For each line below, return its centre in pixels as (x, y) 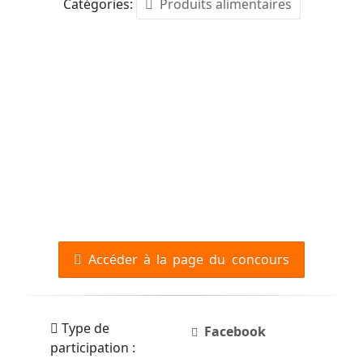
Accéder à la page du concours (186, 259)
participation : (92, 348)
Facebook (235, 331)
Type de (83, 328)
